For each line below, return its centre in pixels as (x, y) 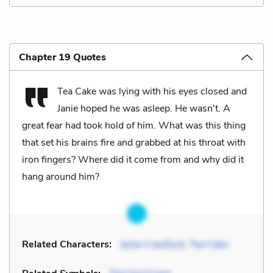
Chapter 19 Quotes (62, 57)
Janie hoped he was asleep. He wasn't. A (144, 108)
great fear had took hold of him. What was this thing (134, 125)
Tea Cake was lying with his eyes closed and (152, 91)
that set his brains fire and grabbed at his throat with (134, 142)
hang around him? (61, 176)
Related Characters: (67, 244)
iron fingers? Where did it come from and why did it (133, 159)
